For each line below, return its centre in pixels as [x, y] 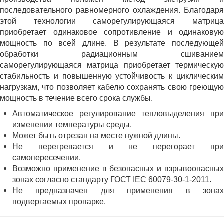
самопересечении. [47, 158]
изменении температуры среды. [72, 125]
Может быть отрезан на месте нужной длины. [96, 136]
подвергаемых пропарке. [59, 202]
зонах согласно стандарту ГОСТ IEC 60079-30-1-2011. [112, 180]
